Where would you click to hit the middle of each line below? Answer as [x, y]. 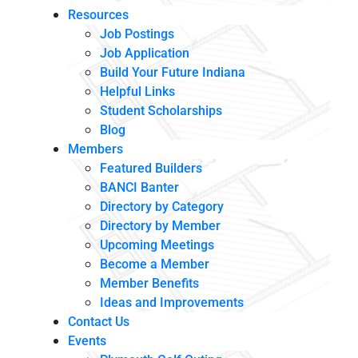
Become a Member [155, 264]
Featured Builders [151, 168]
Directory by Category [162, 207]
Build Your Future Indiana [173, 72]
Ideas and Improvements [172, 302]
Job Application [145, 53]
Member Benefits [149, 283]
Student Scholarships [161, 111]
